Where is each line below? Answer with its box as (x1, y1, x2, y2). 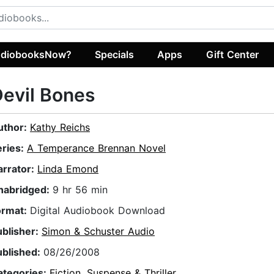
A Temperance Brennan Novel (27, 142, 166, 155)
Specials (95, 48, 135, 61)
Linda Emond (37, 163, 98, 176)
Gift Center (206, 48, 259, 61)
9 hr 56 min (53, 183, 108, 196)
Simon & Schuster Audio (42, 225, 155, 238)
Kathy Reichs (30, 121, 90, 134)
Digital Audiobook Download (30, 204, 165, 217)
